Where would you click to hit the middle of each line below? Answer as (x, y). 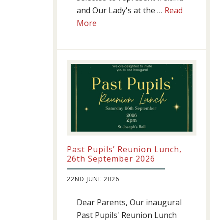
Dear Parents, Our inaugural (129, 203)
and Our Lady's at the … (121, 11)
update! (110, 48)
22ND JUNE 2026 (93, 179)
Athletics (112, 36)
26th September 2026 (111, 159)
